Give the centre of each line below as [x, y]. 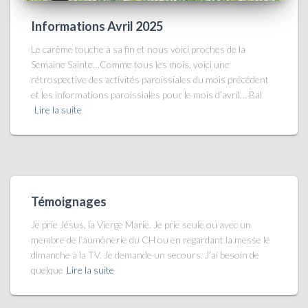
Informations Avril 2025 [97, 26]
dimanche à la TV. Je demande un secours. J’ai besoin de [145, 255]
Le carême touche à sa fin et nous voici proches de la [138, 49]
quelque [47, 270]
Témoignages [69, 202]
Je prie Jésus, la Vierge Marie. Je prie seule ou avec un [141, 225]
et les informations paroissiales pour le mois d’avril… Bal [146, 95]
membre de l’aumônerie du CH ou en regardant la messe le [151, 240]
